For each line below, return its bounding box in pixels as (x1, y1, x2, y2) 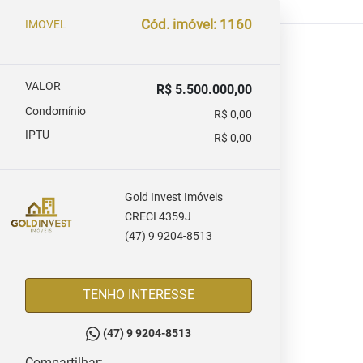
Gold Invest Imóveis (125, 190, 224, 204)
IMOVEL (25, 17, 66, 32)
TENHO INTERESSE (128, 287, 194, 302)
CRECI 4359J (125, 210, 192, 224)
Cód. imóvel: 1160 (141, 15, 252, 32)
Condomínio (25, 104, 86, 118)
